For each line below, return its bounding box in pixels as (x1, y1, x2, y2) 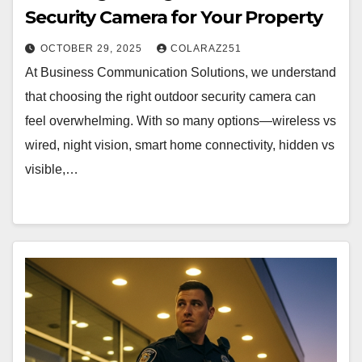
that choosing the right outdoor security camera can (25, 90, 316, 103)
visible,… (25, 162, 78, 176)
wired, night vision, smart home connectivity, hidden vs (25, 138, 335, 152)
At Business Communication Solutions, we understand (25, 65, 336, 79)
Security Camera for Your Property (25, 6, 322, 28)
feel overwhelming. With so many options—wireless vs (25, 114, 336, 128)
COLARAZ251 (170, 43, 242, 54)
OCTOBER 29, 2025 (40, 43, 145, 54)
